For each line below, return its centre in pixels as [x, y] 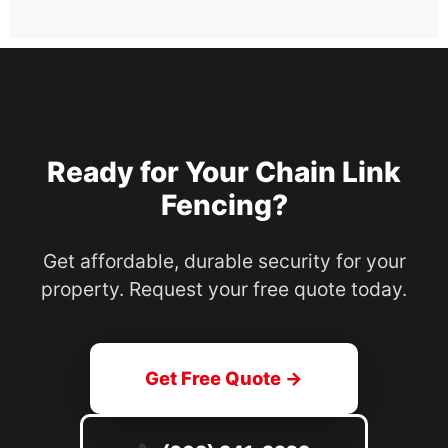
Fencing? [224, 205]
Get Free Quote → [224, 378]
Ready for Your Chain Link [224, 172]
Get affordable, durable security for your [224, 261]
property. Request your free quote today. [224, 289]
